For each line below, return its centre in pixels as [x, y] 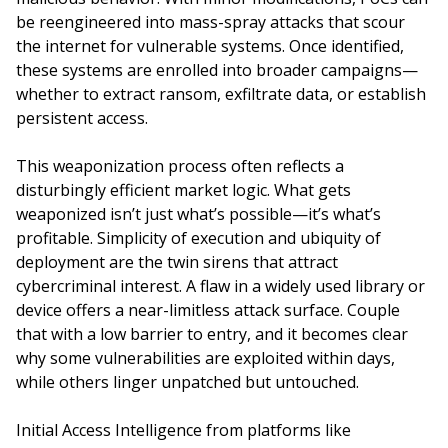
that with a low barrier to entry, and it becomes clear [212, 334]
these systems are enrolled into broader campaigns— [217, 70]
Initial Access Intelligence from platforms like [183, 430]
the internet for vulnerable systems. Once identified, [210, 46]
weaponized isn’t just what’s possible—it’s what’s [198, 214]
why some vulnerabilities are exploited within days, [205, 358]
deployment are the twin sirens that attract [177, 262]
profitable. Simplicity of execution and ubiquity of [198, 238]
